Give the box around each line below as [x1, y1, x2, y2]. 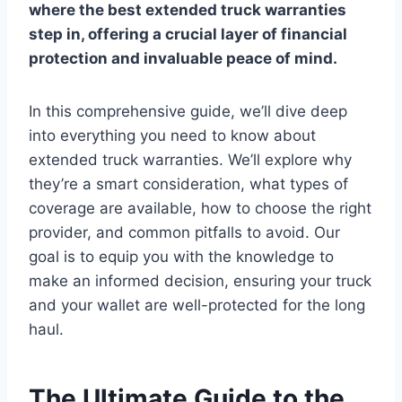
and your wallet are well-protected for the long [29, 295, 365, 314]
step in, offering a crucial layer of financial [29, 24, 347, 43]
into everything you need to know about [29, 126, 316, 144]
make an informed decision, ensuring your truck [29, 271, 371, 290]
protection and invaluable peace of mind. [29, 48, 337, 67]
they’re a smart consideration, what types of [29, 174, 348, 193]
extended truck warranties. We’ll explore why [29, 150, 352, 169]
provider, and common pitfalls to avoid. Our [29, 223, 340, 241]
